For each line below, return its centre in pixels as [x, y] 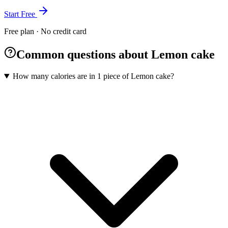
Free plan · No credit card [45, 32]
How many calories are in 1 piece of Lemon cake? [93, 76]
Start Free [21, 14]
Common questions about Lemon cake [116, 55]
